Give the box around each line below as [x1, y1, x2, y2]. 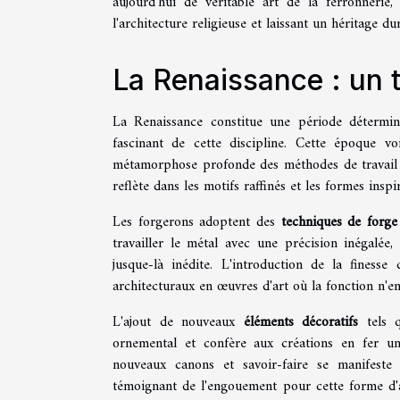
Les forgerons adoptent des [112, 209, 281, 235]
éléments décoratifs [243, 309, 359, 335]
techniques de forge [280, 209, 397, 235]
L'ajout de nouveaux [112, 309, 244, 335]
